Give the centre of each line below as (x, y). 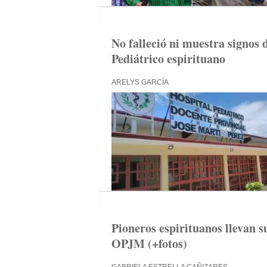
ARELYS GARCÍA (140, 82)
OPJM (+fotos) (149, 243)
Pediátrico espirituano (168, 59)
